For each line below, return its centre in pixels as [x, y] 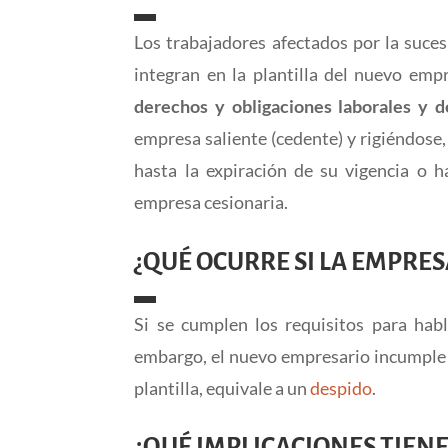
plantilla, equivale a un [222, 387]
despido [341, 387]
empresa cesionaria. [211, 201]
